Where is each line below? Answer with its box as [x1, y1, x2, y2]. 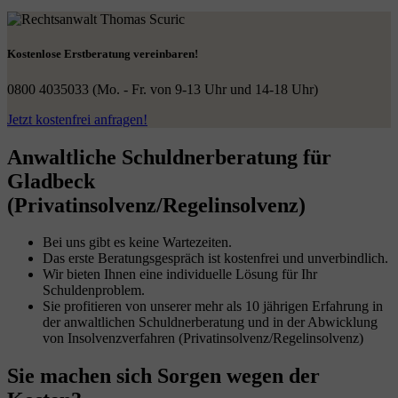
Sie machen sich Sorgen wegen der [7, 364, 320, 388]
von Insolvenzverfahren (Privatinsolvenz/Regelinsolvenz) [43, 330, 363, 346]
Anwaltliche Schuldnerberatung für [7, 145, 331, 169]
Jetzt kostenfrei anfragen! [7, 111, 147, 127]
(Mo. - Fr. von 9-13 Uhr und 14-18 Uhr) [92, 81, 318, 97]
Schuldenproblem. [43, 283, 145, 298]
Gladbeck [7, 169, 95, 193]
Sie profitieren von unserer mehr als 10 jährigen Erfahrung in [43, 298, 383, 314]
